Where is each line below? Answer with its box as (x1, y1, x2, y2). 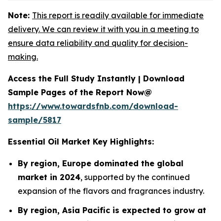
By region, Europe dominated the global (18, 158, 184, 168)
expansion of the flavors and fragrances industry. (18, 186, 204, 196)
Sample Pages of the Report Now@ (8, 87, 152, 97)
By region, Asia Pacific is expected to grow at (18, 205, 206, 215)
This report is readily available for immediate (32, 10, 204, 20)
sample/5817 (8, 115, 61, 125)
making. (8, 52, 38, 62)
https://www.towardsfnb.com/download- (8, 101, 178, 111)
